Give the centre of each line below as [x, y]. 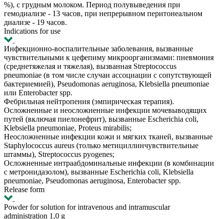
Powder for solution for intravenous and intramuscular [87, 207]
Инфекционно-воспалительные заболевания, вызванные [99, 49]
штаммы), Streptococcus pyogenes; [59, 154]
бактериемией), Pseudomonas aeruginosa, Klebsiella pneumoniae [107, 84]
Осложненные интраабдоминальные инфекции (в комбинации [109, 163]
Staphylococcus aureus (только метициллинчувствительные [101, 145]
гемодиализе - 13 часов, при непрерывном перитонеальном [103, 13]
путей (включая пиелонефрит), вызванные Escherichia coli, [101, 119]
